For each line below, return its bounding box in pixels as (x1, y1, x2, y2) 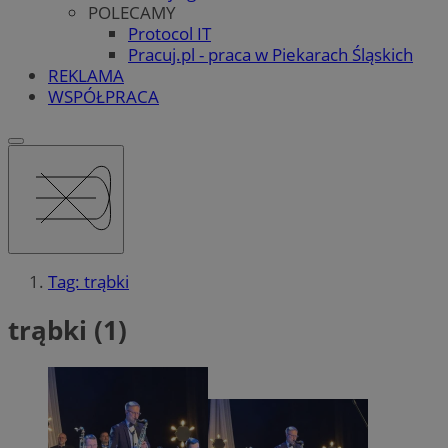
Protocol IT (128, 21, 211, 45)
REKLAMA (48, 63, 124, 87)
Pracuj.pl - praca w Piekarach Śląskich (128, 42, 413, 66)
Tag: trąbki (48, 270, 129, 294)
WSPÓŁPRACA (48, 84, 159, 108)
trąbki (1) (8, 311, 127, 348)
